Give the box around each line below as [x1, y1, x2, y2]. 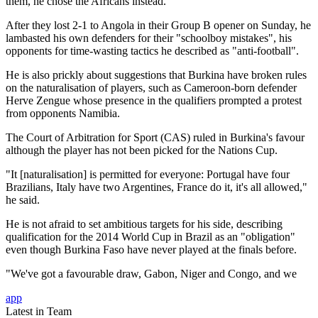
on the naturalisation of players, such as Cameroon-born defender [6, 82, 297, 94]
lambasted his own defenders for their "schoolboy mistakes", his [6, 32, 292, 45]
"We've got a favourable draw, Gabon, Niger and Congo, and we [6, 268, 297, 280]
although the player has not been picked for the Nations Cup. [6, 144, 278, 157]
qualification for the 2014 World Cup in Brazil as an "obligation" [6, 231, 295, 243]
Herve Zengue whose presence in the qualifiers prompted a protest [6, 94, 302, 107]
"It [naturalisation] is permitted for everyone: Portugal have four [6, 168, 290, 181]
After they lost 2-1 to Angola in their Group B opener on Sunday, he [6, 19, 311, 32]
